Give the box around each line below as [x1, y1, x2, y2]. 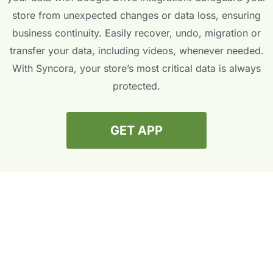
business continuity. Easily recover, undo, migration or [12, 27, 261, 40]
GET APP [110, 123, 163, 138]
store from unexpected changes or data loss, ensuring [12, 9, 261, 22]
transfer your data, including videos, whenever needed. [9, 44, 264, 57]
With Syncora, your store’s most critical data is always [12, 62, 261, 75]
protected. [113, 80, 160, 93]
